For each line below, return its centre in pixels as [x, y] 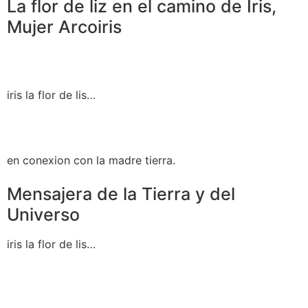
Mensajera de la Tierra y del [121, 194]
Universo [43, 214]
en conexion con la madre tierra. [91, 160]
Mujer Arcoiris [64, 27]
